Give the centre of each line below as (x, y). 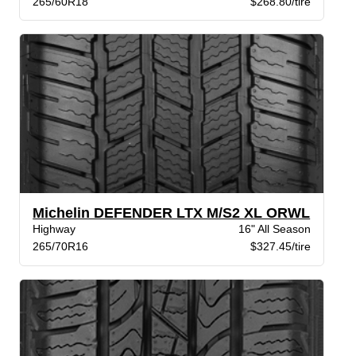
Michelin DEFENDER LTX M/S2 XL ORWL (172, 213)
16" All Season (274, 229)
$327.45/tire (280, 247)
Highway (54, 229)
